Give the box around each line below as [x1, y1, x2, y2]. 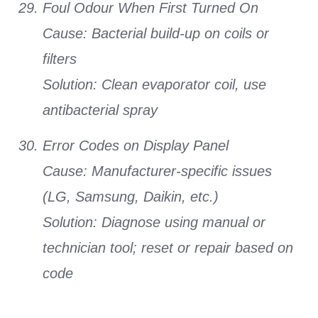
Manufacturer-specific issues [87, 163, 272, 179]
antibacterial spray [43, 102, 158, 118]
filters [43, 50, 77, 67]
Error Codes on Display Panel [43, 137, 229, 153]
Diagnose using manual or [97, 214, 265, 230]
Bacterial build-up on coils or [87, 25, 269, 41]
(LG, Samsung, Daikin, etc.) [43, 188, 219, 204]
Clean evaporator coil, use [97, 76, 266, 92]
